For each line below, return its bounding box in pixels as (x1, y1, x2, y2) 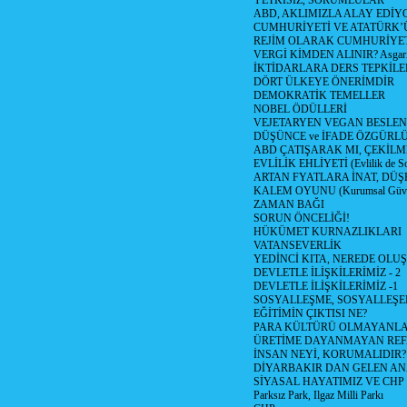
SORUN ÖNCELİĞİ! (253, 212, 350, 224)
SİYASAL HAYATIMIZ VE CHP (253, 375, 404, 388)
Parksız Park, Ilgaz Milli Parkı (253, 389, 383, 402)
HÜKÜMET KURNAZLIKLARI (253, 225, 402, 238)
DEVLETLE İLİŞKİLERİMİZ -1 (253, 280, 398, 293)
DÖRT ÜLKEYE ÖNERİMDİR (253, 75, 394, 88)
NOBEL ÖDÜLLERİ (253, 103, 347, 115)
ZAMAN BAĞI (253, 198, 324, 211)
